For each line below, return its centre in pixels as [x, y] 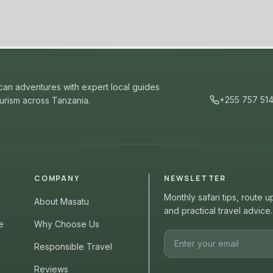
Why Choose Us [67, 224]
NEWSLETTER [195, 178]
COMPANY [57, 178]
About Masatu [62, 201]
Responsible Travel [73, 246]
